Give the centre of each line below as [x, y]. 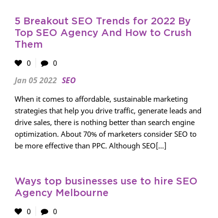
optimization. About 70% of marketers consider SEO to [106, 134]
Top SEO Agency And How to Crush [103, 33]
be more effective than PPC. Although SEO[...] [91, 145]
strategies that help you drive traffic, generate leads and [108, 110]
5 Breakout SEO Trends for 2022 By [103, 21]
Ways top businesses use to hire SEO [106, 182]
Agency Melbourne [62, 193]
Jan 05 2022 [36, 80]
